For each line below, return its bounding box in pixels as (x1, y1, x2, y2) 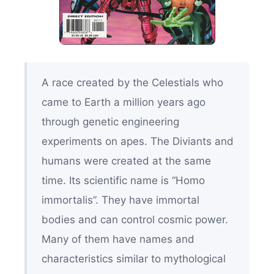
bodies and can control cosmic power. (41, 213, 228, 226)
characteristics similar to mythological (41, 253, 226, 265)
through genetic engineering (41, 116, 179, 128)
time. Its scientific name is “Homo (41, 174, 205, 187)
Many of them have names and (41, 233, 194, 246)
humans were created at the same (41, 155, 211, 168)
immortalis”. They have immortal (41, 194, 199, 207)
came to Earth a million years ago (41, 96, 206, 109)
